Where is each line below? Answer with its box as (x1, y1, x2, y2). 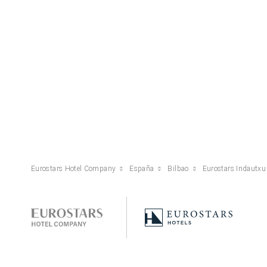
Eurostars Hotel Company (31, 164, 116, 173)
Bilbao (167, 164, 189, 173)
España (129, 164, 154, 173)
